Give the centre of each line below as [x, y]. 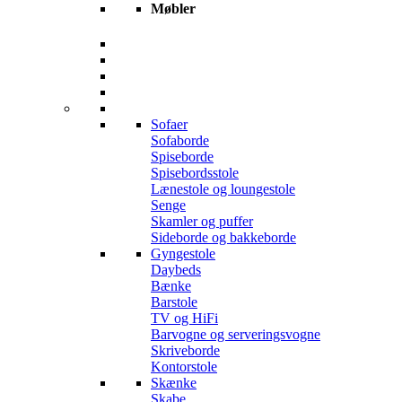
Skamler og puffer [202, 222]
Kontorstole [184, 367]
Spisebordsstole [195, 173]
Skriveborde [185, 351]
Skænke [174, 383]
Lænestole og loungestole [223, 189]
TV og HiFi [184, 319]
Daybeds [176, 270]
